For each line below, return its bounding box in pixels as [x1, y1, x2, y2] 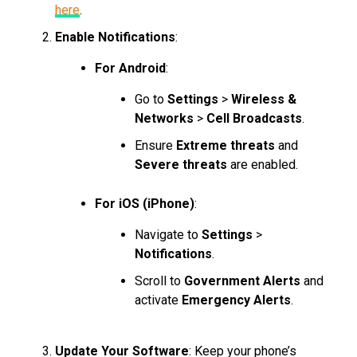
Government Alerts [183, 273, 300, 289]
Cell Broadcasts [206, 111, 302, 127]
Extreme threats [175, 138, 275, 154]
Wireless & [230, 92, 296, 108]
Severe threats [134, 157, 227, 173]
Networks [134, 111, 194, 127]
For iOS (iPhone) [94, 196, 194, 212]
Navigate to [134, 227, 202, 243]
